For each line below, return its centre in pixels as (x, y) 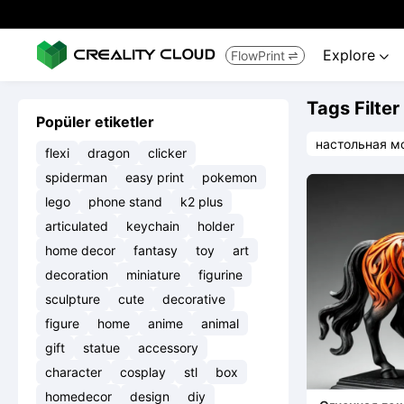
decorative (194, 299)
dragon (109, 153)
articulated (77, 226)
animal (220, 323)
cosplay (143, 372)
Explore (351, 55)
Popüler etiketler (95, 122)
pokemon (230, 177)
